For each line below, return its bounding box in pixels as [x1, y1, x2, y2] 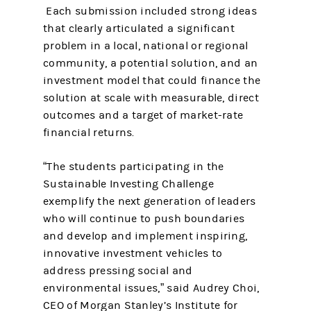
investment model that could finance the [43, 74, 261, 87]
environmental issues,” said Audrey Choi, [43, 282, 260, 294]
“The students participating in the [43, 160, 224, 173]
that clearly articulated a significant [43, 22, 235, 35]
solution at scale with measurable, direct [43, 92, 259, 104]
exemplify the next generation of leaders [43, 195, 256, 208]
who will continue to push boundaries [43, 212, 245, 225]
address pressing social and [43, 264, 193, 277]
